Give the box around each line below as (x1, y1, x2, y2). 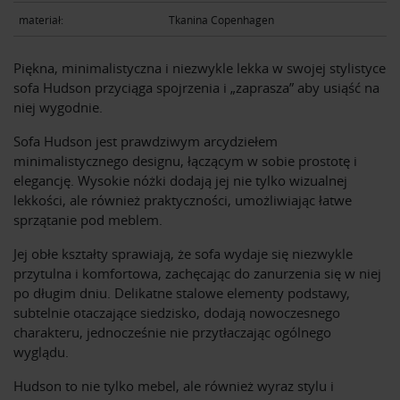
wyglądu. (13, 343, 69, 362)
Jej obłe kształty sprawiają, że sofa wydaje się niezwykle (13, 245, 353, 263)
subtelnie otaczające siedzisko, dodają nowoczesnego (13, 304, 340, 322)
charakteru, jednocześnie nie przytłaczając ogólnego (13, 323, 331, 342)
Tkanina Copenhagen (168, 12, 274, 27)
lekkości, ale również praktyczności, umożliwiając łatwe (13, 191, 352, 210)
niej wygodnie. (13, 98, 103, 117)
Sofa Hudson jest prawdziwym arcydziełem (13, 132, 278, 151)
